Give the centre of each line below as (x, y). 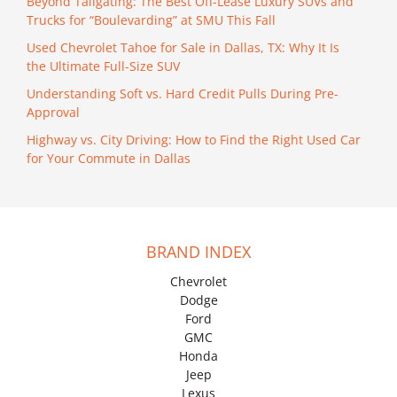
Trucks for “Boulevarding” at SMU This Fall (151, 20)
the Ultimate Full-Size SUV (103, 66)
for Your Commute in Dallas (109, 159)
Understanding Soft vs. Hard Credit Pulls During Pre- (183, 94)
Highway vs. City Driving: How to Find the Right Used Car (194, 140)
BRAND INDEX (198, 252)
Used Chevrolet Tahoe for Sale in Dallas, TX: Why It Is (183, 48)
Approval (53, 113)
